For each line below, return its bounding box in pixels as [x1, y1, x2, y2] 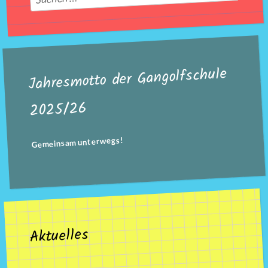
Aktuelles [29, 222, 90, 249]
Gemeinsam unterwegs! [31, 135, 123, 150]
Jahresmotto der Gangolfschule [28, 62, 228, 97]
